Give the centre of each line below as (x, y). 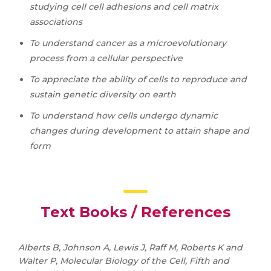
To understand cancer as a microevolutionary (128, 43)
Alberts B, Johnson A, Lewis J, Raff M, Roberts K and (130, 247)
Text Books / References (135, 212)
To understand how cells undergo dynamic (124, 116)
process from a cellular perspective (106, 58)
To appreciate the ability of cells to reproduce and (138, 79)
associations (56, 22)
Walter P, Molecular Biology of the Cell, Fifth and (124, 261)
